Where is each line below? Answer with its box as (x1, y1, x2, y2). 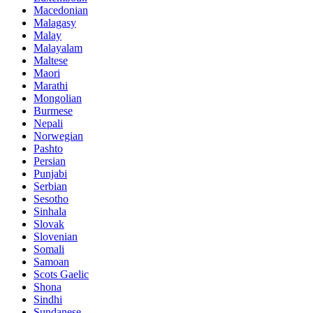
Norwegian (34, 129, 83, 142)
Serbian (34, 180, 67, 192)
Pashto (34, 142, 63, 154)
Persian (34, 154, 66, 167)
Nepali (34, 117, 63, 129)
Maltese (34, 54, 68, 66)
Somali (34, 242, 64, 255)
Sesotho (34, 192, 68, 205)
